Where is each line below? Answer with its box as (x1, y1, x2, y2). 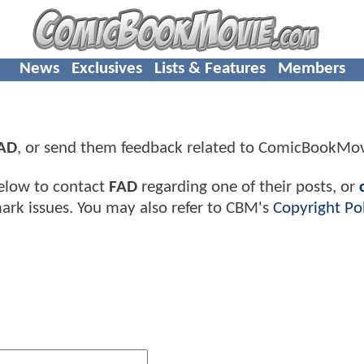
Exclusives (71, 59, 142, 77)
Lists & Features (154, 59, 266, 77)
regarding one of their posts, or (137, 178, 359, 196)
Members (277, 59, 345, 77)
